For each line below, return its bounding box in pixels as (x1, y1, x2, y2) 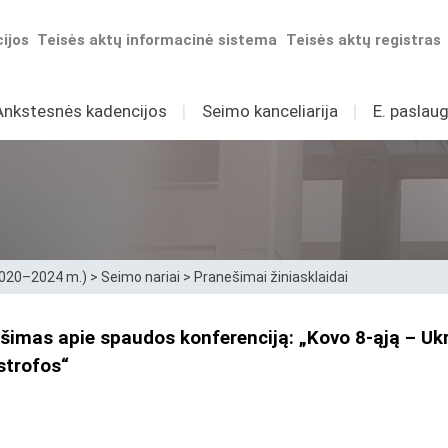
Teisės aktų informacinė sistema (37, 31, 278, 49)
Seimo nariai (101, 269, 180, 285)
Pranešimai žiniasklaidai (194, 269, 348, 285)
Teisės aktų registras (286, 31, 442, 49)
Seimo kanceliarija (201, 101, 338, 121)
